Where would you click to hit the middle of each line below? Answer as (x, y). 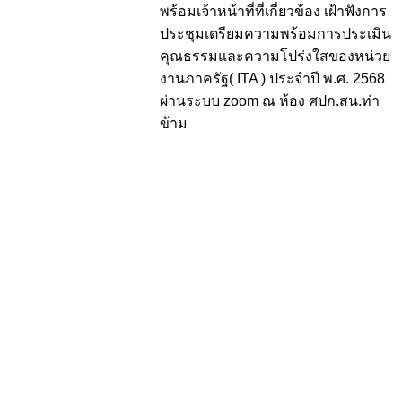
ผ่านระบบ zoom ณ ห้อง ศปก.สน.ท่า (270, 101)
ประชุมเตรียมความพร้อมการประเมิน (275, 34)
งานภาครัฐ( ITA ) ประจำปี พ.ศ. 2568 (272, 79)
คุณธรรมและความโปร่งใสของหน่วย (275, 56)
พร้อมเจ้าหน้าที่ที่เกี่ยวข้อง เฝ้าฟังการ (273, 11)
